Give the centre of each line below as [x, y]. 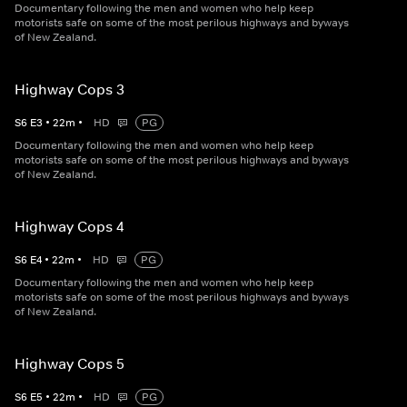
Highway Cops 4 [69, 227]
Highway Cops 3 [69, 89]
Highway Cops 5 [69, 364]
